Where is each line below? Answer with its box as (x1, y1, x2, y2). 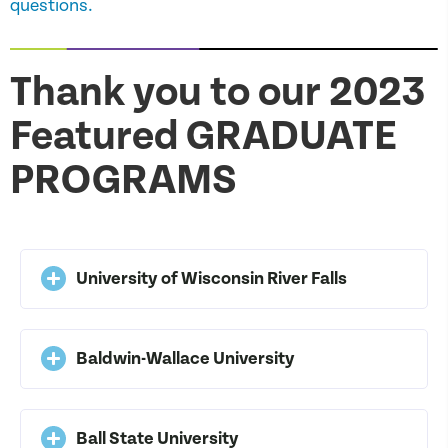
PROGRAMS (10, 156, 237, 205)
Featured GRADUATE (10, 112, 397, 161)
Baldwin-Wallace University (76, 347, 295, 369)
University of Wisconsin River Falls (76, 267, 347, 289)
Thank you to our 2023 (10, 68, 425, 117)
